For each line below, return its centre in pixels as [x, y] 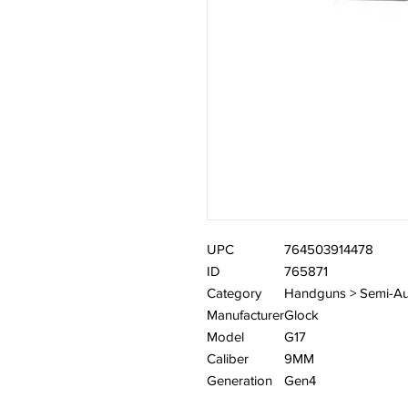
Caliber [228, 358]
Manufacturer [245, 315]
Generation [240, 380]
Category [234, 293]
